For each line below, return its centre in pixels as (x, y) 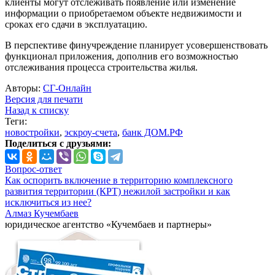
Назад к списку (37, 110)
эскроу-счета (91, 133)
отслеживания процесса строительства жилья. (101, 68)
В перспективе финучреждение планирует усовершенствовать (136, 45)
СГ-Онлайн (67, 88)
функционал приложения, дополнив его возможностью (122, 56)
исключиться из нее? (48, 203)
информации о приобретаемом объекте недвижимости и (123, 14)
